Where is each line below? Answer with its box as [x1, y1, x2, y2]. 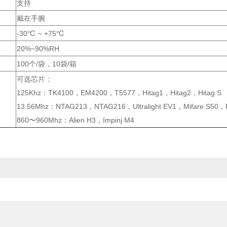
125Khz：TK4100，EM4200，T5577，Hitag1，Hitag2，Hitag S [17, 88, 221, 97]
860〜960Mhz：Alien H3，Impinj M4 [17, 116, 134, 124]
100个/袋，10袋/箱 [17, 59, 77, 68]
